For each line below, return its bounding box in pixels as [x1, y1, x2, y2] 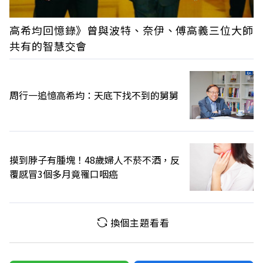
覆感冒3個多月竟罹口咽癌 [9, 167, 118, 181]
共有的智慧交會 [9, 38, 87, 54]
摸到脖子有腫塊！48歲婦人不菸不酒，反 [9, 153, 180, 167]
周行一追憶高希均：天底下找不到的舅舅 [9, 88, 178, 103]
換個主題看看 [110, 215, 170, 230]
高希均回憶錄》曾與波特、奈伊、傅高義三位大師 [9, 22, 254, 38]
